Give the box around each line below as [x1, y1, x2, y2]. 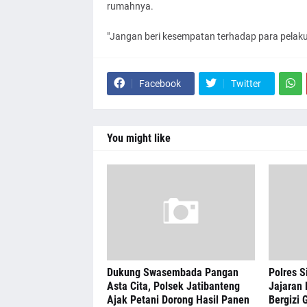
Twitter [230, 77, 261, 89]
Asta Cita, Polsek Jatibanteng [106, 279, 240, 293]
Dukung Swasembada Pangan [106, 265, 238, 279]
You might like [106, 131, 171, 145]
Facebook [138, 77, 181, 89]
